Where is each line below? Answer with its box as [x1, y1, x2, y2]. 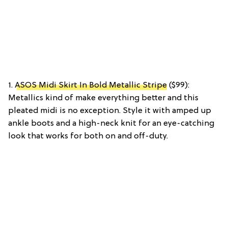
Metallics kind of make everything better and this [8, 93, 198, 103]
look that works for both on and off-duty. [8, 131, 168, 141]
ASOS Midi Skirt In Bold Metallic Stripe [15, 80, 167, 90]
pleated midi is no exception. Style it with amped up [8, 106, 211, 116]
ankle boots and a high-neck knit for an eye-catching [8, 119, 214, 128]
